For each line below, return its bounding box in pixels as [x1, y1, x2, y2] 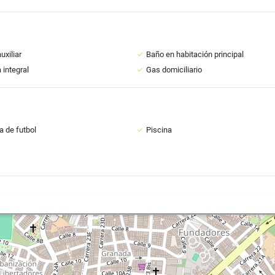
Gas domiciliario [146, 65, 202, 74]
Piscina [146, 125, 172, 134]
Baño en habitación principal [146, 50, 244, 59]
